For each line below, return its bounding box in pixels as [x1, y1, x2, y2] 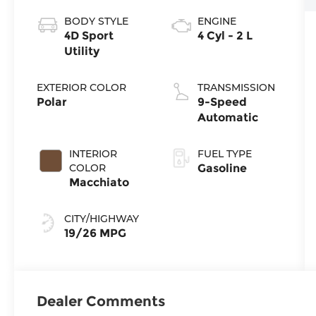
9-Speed [197, 95, 248, 109]
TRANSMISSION [197, 80, 276, 94]
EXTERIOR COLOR [37, 80, 127, 94]
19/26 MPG [64, 226, 127, 240]
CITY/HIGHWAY [64, 212, 140, 225]
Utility [64, 44, 100, 58]
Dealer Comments [37, 292, 166, 310]
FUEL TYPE [197, 147, 253, 160]
